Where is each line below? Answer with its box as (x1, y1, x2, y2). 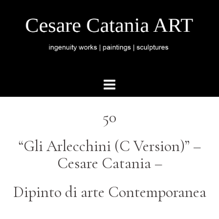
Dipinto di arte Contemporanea (13, 182, 206, 201)
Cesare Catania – (57, 153, 162, 173)
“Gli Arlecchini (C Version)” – (18, 136, 201, 155)
